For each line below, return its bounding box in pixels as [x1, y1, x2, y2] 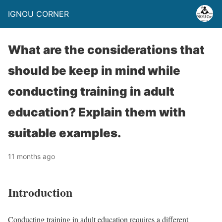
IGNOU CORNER [8, 9, 69, 19]
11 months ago [8, 152, 55, 161]
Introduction [8, 183, 72, 201]
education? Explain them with [8, 105, 186, 119]
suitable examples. [8, 126, 121, 140]
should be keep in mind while [8, 63, 180, 78]
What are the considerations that [8, 43, 205, 57]
